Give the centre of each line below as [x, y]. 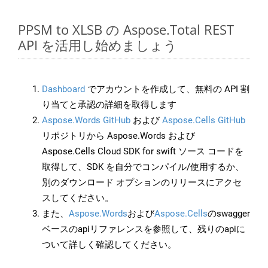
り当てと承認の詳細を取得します [109, 105]
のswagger [229, 214]
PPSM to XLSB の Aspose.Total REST [126, 30]
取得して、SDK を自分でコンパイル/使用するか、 [143, 167]
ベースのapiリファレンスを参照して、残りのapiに [144, 229]
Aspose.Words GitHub [86, 121]
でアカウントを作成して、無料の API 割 [167, 89]
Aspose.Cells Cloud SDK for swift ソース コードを [143, 152]
